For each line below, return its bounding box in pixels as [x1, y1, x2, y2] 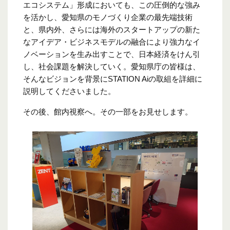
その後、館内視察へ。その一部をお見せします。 [23, 107, 193, 117]
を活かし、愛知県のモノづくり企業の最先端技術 [23, 13, 193, 22]
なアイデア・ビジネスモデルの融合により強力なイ [23, 37, 200, 47]
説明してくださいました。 [23, 87, 116, 96]
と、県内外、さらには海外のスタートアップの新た [23, 25, 200, 34]
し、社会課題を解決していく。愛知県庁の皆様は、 [23, 62, 200, 71]
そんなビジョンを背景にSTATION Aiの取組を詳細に [23, 74, 202, 84]
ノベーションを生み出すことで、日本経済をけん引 [23, 50, 200, 59]
